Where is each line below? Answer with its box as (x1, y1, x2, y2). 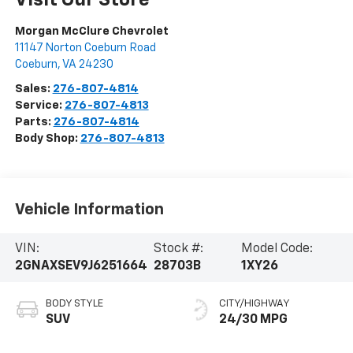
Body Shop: (14, 132, 80, 144)
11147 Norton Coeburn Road (14, 41, 156, 54)
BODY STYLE (45, 299, 103, 310)
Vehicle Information (14, 202, 164, 218)
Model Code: (240, 243, 313, 256)
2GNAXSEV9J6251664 (14, 260, 147, 273)
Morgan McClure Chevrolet (14, 24, 169, 37)
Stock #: (154, 243, 204, 256)
